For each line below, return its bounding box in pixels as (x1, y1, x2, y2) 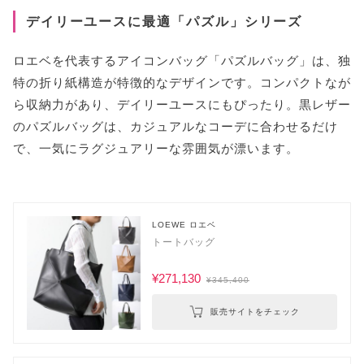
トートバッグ (151, 236, 215, 248)
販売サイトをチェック (210, 307, 300, 317)
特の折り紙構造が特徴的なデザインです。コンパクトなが (13, 76, 351, 90)
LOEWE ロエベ (151, 219, 216, 229)
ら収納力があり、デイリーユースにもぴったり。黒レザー (13, 97, 351, 112)
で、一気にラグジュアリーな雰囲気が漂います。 (13, 141, 299, 156)
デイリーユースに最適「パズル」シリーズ (25, 14, 303, 29)
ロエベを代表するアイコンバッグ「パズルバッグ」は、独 (13, 54, 351, 68)
